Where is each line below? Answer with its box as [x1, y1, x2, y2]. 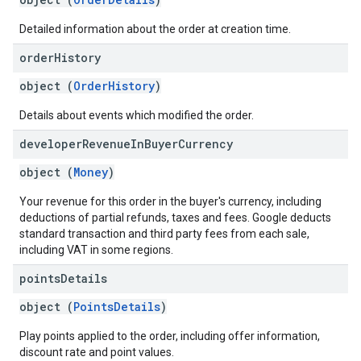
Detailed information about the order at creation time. [19, 23, 291, 35]
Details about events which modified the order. [19, 109, 254, 122]
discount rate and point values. [19, 346, 174, 359]
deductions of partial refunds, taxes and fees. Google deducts [19, 211, 331, 224]
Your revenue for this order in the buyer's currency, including [19, 195, 322, 208]
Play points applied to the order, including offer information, [19, 330, 320, 342]
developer [19, 136, 82, 151]
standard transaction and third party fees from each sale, [19, 227, 309, 240]
